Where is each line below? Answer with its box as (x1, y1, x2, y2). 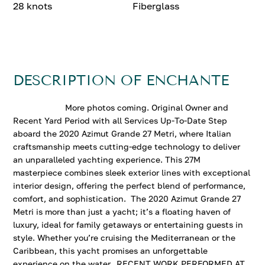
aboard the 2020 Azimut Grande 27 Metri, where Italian (13, 128, 232, 138)
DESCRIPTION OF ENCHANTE (13, 72, 230, 89)
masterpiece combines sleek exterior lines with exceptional (13, 167, 251, 177)
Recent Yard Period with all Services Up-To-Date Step (13, 115, 228, 125)
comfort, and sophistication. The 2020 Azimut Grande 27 (13, 193, 241, 203)
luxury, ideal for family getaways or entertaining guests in (13, 219, 244, 230)
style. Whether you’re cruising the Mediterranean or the (13, 232, 236, 243)
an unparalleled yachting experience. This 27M (13, 154, 201, 164)
